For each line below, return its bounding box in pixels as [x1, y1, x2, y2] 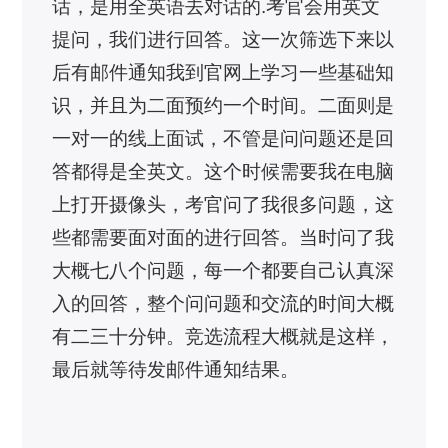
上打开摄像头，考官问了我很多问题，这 [52, 194, 395, 216]
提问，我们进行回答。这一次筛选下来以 [52, 29, 395, 51]
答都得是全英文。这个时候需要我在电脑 [52, 161, 395, 183]
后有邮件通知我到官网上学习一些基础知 [52, 62, 395, 84]
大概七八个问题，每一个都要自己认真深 [52, 260, 395, 282]
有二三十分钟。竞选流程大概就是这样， [52, 326, 395, 348]
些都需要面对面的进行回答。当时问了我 [52, 227, 395, 249]
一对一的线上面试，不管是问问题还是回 [52, 128, 395, 150]
